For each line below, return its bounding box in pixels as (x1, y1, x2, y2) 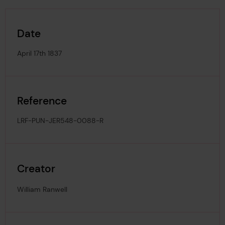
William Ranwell (17, 184, 68, 194)
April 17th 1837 (17, 49, 62, 58)
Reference (17, 94, 67, 108)
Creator (17, 161, 56, 175)
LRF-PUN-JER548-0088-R (17, 116, 104, 126)
